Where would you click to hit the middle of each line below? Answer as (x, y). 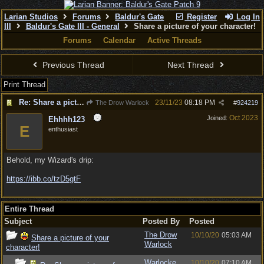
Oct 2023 (244, 118)
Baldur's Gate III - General (72, 26)
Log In (247, 17)
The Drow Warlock (121, 103)
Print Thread (24, 85)
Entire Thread (29, 209)
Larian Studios (31, 17)
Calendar (119, 40)
